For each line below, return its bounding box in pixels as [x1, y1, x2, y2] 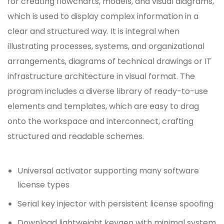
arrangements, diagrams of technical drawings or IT [7, 55, 211, 67]
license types [17, 179, 69, 191]
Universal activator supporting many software [17, 165, 199, 177]
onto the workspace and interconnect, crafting [7, 115, 193, 127]
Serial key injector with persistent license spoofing [17, 198, 213, 210]
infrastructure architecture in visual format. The [7, 70, 195, 82]
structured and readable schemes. [7, 130, 144, 142]
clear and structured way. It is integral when [7, 25, 179, 37]
